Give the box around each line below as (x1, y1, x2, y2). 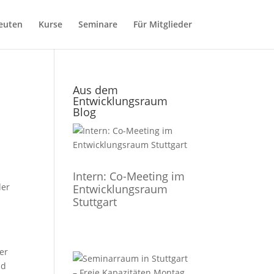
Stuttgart (73, 194, 117, 209)
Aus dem (73, 83, 119, 97)
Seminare (78, 18, 117, 30)
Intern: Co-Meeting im (73, 169, 185, 183)
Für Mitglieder (133, 18, 192, 30)
